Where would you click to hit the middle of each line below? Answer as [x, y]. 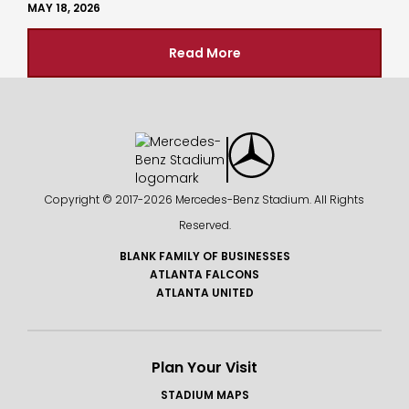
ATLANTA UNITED [204, 292]
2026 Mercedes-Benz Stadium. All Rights [254, 199]
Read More [204, 52]
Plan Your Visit [204, 367]
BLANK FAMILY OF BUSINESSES [204, 256]
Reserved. [204, 225]
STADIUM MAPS [204, 394]
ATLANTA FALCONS [204, 274]
